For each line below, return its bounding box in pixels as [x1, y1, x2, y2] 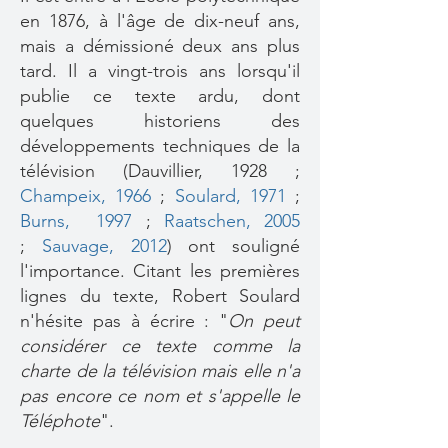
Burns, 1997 [20, 210, 133, 232]
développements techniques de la [20, 135, 300, 157]
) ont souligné [166, 235, 300, 257]
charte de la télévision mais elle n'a [20, 360, 300, 382]
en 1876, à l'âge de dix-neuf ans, [20, 10, 300, 32]
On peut [228, 310, 301, 332]
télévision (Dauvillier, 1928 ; [20, 160, 300, 182]
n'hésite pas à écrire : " [20, 310, 229, 332]
